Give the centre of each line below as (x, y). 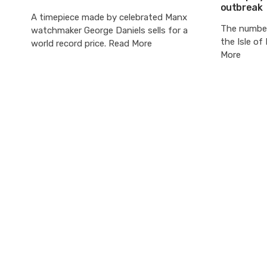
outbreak (241, 7)
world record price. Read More (91, 43)
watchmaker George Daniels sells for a (109, 30)
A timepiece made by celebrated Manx (109, 17)
